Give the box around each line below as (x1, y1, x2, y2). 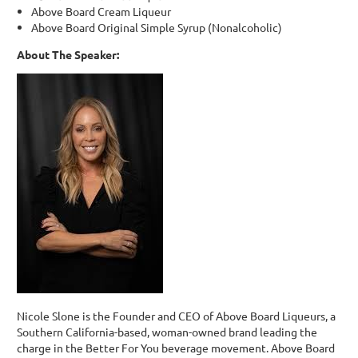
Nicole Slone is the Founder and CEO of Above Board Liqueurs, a (16, 308, 336, 323)
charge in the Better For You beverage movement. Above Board (16, 340, 335, 355)
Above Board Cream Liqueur (30, 3, 171, 18)
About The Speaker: (16, 46, 121, 62)
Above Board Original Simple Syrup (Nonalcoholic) (30, 19, 282, 34)
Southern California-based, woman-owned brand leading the (16, 324, 317, 339)
